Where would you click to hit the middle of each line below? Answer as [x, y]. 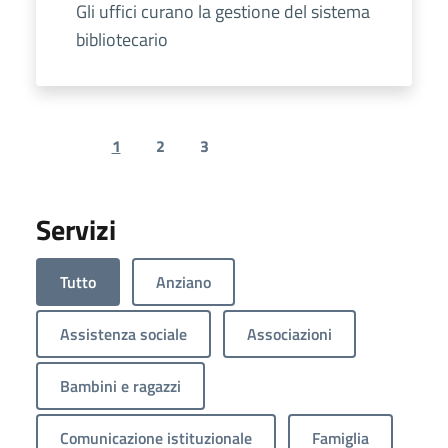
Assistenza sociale [123, 334]
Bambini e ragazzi [120, 386]
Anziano [183, 282]
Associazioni [289, 334]
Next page [290, 156]
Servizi [76, 230]
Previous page [112, 156]
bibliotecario [122, 40]
